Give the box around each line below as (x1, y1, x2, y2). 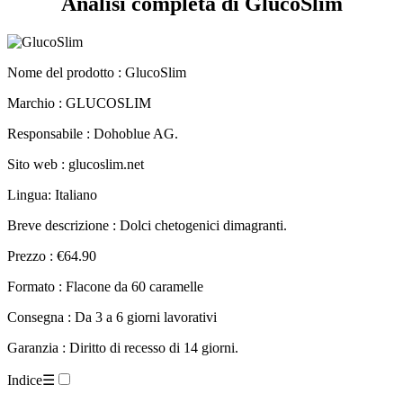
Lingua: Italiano (7, 170, 97, 186)
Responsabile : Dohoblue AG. (7, 109, 178, 125)
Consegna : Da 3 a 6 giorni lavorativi (7, 292, 217, 309)
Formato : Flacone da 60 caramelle (7, 262, 203, 278)
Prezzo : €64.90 (7, 231, 96, 247)
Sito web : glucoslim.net (7, 139, 144, 156)
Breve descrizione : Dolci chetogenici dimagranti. (7, 201, 287, 217)
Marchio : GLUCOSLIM (7, 78, 151, 94)
